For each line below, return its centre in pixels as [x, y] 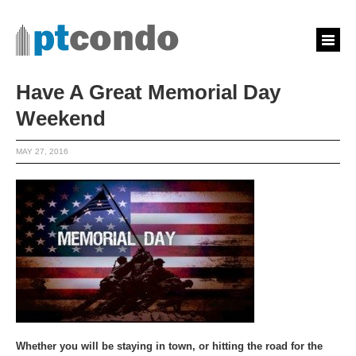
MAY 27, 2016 [42, 151]
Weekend [61, 118]
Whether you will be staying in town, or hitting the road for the [169, 346]
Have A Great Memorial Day [148, 92]
